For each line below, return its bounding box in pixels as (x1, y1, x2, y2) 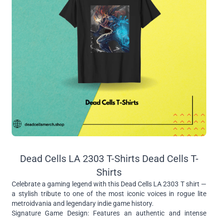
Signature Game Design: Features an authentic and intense (12, 209, 206, 217)
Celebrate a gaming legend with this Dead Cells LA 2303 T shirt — (12, 180, 206, 188)
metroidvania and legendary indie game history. (12, 200, 154, 207)
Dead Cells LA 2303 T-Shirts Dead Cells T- (19, 153, 199, 164)
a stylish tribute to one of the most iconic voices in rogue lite (12, 190, 206, 198)
